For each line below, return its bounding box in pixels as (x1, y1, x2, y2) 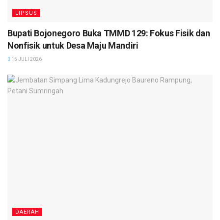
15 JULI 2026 (10, 56, 42, 62)
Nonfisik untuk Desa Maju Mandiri (7, 40, 138, 51)
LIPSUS (15, 9, 37, 16)
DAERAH (15, 209, 39, 216)
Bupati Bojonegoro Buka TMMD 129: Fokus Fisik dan (7, 27, 210, 38)
